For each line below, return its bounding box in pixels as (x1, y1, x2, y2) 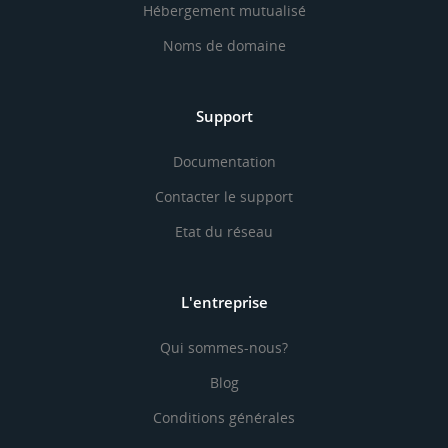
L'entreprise (180, 292, 268, 312)
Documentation (172, 152, 276, 171)
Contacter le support (155, 187, 293, 206)
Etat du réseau (175, 222, 273, 241)
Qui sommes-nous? (160, 338, 288, 357)
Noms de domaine (162, 36, 286, 55)
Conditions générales (153, 408, 295, 427)
